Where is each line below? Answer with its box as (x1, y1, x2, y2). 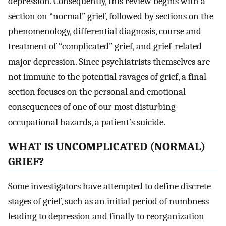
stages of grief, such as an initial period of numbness (8, 196, 209, 207)
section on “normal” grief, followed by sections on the (8, 11, 213, 22)
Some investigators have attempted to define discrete (8, 181, 211, 192)
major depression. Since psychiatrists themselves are (8, 56, 210, 67)
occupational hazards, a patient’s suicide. (8, 117, 165, 128)
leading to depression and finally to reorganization (8, 211, 204, 222)
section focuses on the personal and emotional (8, 86, 186, 97)
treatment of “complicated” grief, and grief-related (8, 41, 202, 52)
